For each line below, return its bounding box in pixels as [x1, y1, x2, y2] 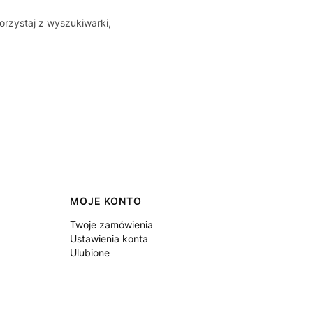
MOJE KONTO [70, 195, 142, 208]
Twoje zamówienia [70, 219, 153, 231]
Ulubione [70, 247, 110, 259]
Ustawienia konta [70, 233, 148, 245]
